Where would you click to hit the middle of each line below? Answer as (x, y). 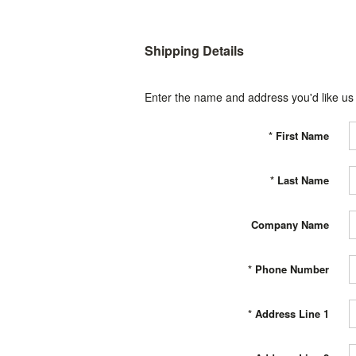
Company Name (290, 224)
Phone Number (292, 269)
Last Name (303, 180)
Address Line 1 (292, 313)
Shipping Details (194, 50)
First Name (302, 135)
